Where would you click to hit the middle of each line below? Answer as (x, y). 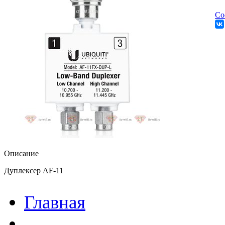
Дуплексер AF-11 (34, 170)
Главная (55, 202)
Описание (21, 153)
